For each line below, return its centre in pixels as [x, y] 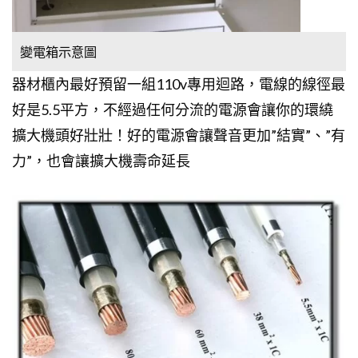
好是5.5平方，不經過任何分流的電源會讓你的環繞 [173, 109]
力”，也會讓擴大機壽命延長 [101, 160]
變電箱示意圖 [58, 51]
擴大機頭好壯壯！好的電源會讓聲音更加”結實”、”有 [179, 135]
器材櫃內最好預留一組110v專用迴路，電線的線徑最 [179, 84]
